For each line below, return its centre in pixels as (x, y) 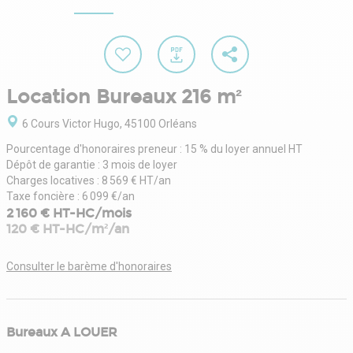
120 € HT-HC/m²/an (68, 229)
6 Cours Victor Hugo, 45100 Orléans (110, 123)
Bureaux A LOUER (62, 332)
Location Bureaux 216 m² (124, 97)
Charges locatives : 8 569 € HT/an (89, 180)
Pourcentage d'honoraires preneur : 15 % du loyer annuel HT (154, 149)
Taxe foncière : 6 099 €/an (71, 196)
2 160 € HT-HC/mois (69, 213)
